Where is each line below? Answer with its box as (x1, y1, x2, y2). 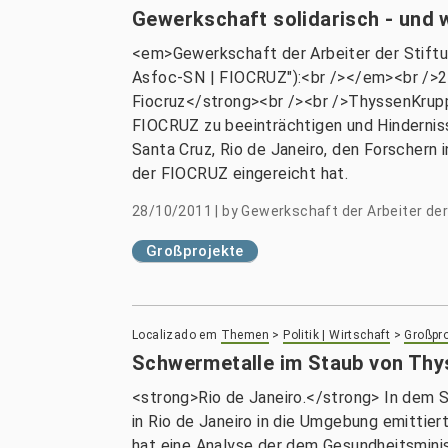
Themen (220, 328, 270, 342)
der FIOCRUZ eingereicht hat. (132, 164, 349, 183)
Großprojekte (146, 242, 244, 260)
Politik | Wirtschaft (283, 328, 391, 342)
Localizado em (132, 328, 218, 342)
